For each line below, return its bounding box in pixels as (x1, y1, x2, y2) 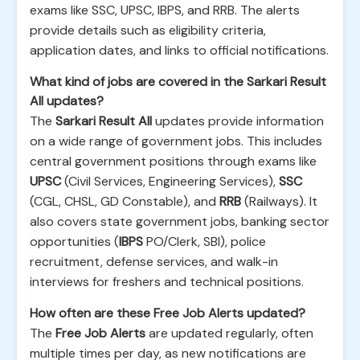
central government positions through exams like (30, 153, 317, 170)
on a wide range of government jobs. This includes (30, 133, 322, 149)
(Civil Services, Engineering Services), (61, 173, 279, 190)
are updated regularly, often (145, 325, 313, 342)
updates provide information (152, 112, 324, 129)
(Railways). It (241, 193, 317, 210)
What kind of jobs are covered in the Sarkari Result (30, 73, 326, 90)
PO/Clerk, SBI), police (143, 233, 266, 250)
